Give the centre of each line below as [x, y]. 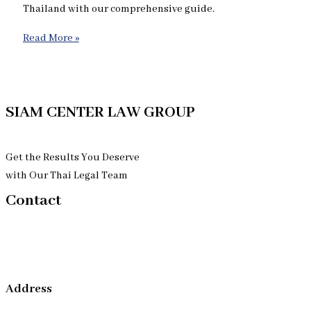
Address [29, 289]
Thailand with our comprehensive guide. [118, 9]
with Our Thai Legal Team [67, 176]
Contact [33, 201]
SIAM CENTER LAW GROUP [100, 113]
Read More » [51, 38]
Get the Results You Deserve [73, 158]
